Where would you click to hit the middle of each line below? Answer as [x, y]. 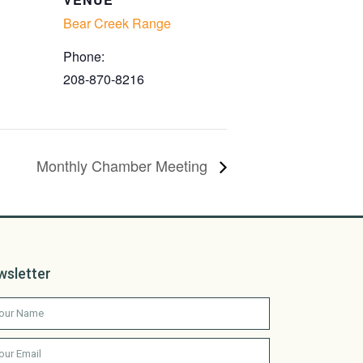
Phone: [84, 57]
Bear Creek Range [117, 23]
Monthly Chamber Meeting [124, 166]
